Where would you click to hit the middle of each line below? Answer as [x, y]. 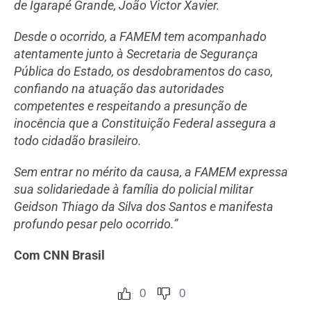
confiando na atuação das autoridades [119, 88]
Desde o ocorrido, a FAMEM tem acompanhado [140, 36]
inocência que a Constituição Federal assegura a [145, 123]
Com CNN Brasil [59, 255]
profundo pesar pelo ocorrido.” [96, 224]
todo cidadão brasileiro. [79, 140]
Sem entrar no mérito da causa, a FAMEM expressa [151, 171]
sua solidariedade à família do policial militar [134, 189]
